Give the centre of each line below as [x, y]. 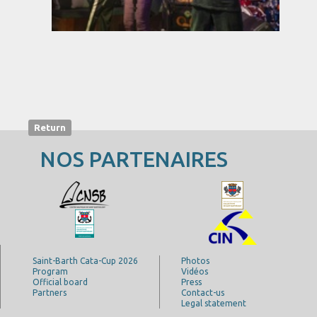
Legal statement [213, 303]
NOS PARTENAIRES [119, 159]
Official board [60, 282]
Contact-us [202, 293]
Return [50, 127]
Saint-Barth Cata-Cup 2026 [85, 261]
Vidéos [194, 271]
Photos [195, 261]
